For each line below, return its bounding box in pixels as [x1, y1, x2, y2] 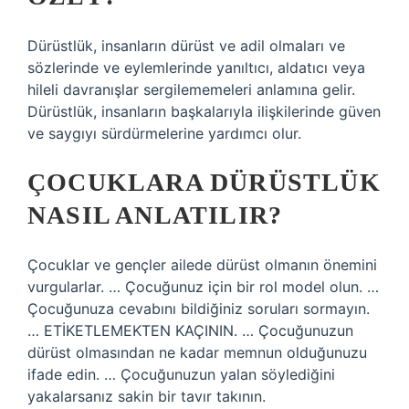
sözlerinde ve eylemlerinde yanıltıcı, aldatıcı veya [27, 58, 365, 77]
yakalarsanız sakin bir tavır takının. [27, 387, 266, 405]
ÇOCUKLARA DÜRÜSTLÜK [27, 168, 381, 196]
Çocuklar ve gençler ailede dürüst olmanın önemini [27, 256, 377, 274]
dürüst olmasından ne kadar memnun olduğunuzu [27, 343, 367, 362]
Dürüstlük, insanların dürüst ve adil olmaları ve [27, 37, 345, 55]
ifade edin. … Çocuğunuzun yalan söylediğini [27, 365, 335, 383]
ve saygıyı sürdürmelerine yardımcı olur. [27, 124, 301, 142]
